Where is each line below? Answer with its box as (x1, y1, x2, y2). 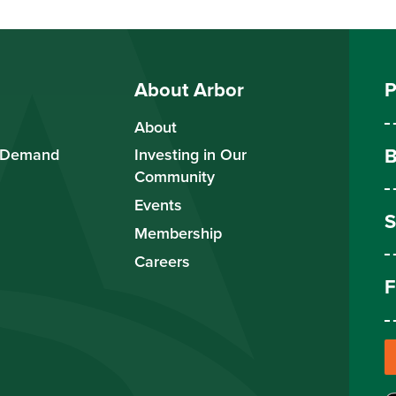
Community (134, 165, 215, 188)
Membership (134, 221, 222, 244)
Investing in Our (134, 143, 247, 166)
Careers (134, 249, 190, 272)
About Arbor (134, 75, 244, 104)
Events (134, 194, 182, 217)
